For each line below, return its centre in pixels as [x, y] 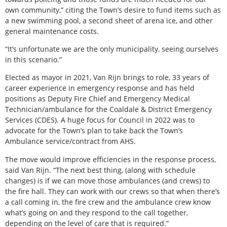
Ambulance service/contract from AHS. [70, 141]
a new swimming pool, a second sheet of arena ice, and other [109, 20]
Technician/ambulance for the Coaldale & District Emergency [108, 109]
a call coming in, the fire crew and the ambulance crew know [108, 202]
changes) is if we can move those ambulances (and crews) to [107, 180]
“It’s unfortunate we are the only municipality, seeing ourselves [112, 49]
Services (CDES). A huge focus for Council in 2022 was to [100, 120]
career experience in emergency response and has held [100, 88]
